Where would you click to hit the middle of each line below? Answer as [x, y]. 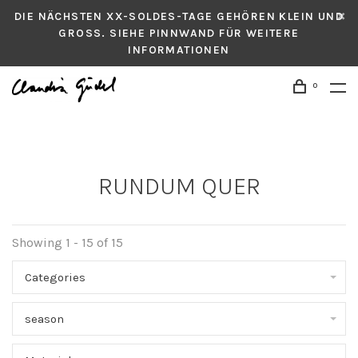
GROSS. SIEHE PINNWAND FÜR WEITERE [179, 33]
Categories [55, 277]
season [44, 319]
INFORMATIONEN [179, 50]
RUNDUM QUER [179, 186]
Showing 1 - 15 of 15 [68, 243]
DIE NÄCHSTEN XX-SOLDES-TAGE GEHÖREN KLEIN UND [179, 16]
